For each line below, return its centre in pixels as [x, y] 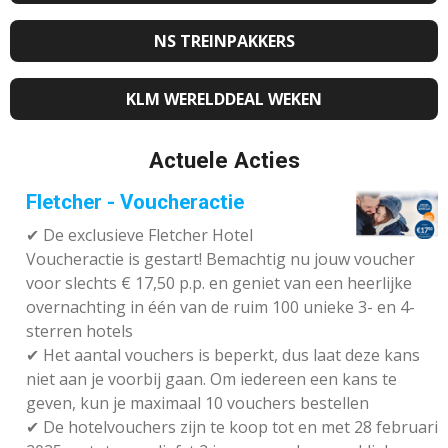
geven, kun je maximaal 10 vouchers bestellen [197, 403]
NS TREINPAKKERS [224, 40]
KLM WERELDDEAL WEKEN [224, 98]
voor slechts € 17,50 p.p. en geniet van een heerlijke [219, 283]
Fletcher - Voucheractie [135, 202]
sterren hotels [79, 331]
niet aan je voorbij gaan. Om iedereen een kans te [211, 379]
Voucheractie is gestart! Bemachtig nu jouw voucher [220, 259]
